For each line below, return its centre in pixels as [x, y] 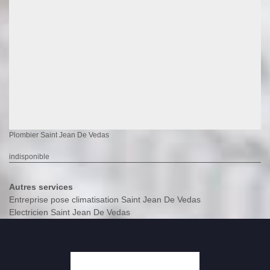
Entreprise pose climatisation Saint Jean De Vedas [105, 199]
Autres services [41, 187]
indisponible [29, 156]
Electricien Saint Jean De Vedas [70, 212]
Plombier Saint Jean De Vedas [59, 135]
